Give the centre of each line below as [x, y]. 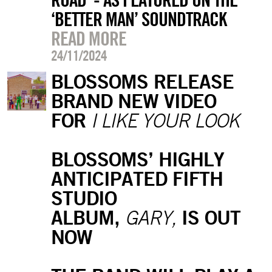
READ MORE [88, 38]
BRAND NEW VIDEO [133, 100]
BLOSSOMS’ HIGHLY [137, 158]
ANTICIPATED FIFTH [137, 178]
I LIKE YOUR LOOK [165, 120]
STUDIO [83, 197]
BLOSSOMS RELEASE [142, 81]
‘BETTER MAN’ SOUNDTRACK [138, 19]
